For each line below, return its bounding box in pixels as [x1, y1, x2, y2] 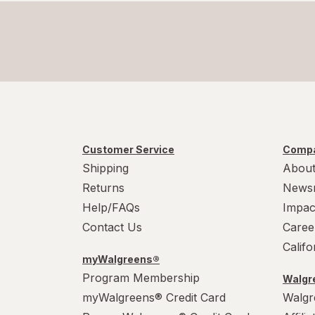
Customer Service [82, 143, 174, 156]
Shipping [82, 161, 129, 176]
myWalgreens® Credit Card [82, 290, 226, 305]
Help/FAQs [82, 200, 140, 215]
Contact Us [82, 220, 142, 235]
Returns [82, 181, 124, 195]
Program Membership [82, 271, 200, 285]
